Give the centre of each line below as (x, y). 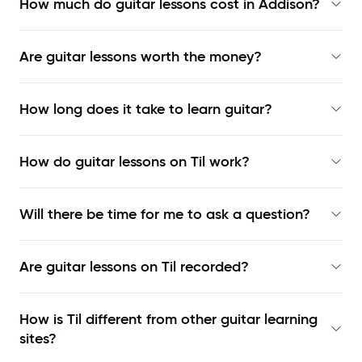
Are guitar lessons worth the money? (141, 57)
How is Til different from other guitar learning (168, 320)
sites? (38, 339)
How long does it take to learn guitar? (146, 109)
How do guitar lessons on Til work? (135, 162)
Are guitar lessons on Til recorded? (134, 267)
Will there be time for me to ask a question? (165, 215)
